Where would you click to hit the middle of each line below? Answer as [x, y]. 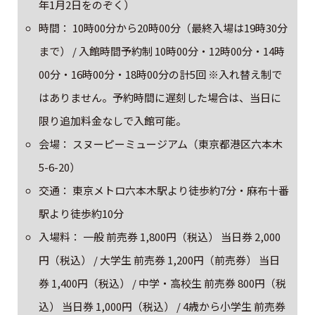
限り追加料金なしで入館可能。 [113, 120]
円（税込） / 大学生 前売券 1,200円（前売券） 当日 [160, 259]
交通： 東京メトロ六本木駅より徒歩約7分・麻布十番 [164, 190]
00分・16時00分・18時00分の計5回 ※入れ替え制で [161, 74]
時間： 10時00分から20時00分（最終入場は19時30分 [163, 27]
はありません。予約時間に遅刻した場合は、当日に [160, 97]
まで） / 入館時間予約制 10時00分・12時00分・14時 [162, 51]
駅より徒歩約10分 [82, 213]
